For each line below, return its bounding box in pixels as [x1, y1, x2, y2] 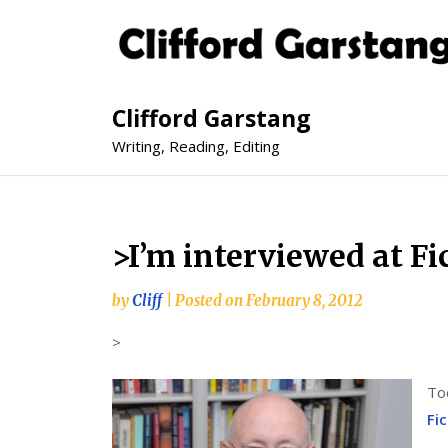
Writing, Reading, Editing [112, 136, 280, 157]
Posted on [175, 291, 246, 311]
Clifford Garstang [112, 102, 311, 135]
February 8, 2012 [246, 291, 363, 311]
